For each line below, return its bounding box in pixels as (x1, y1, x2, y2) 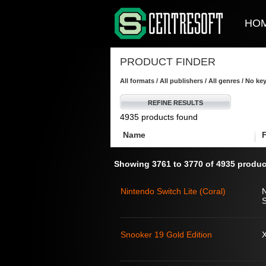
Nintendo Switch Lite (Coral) (121, 186, 226, 196)
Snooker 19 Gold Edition (121, 230, 212, 239)
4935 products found (120, 112, 198, 122)
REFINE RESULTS (148, 99, 203, 106)
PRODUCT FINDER (120, 56, 216, 68)
